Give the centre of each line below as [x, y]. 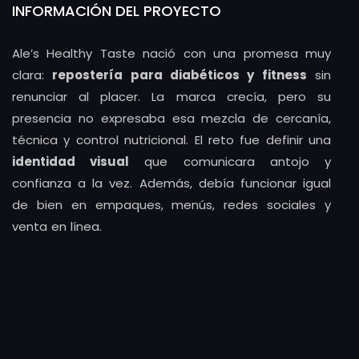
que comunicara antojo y [230, 161]
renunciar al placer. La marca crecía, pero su [171, 97]
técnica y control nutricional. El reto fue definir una [171, 140]
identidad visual [71, 161]
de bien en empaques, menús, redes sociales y [171, 205]
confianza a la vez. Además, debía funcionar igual [171, 183]
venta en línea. [57, 226]
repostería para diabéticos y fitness [179, 75]
